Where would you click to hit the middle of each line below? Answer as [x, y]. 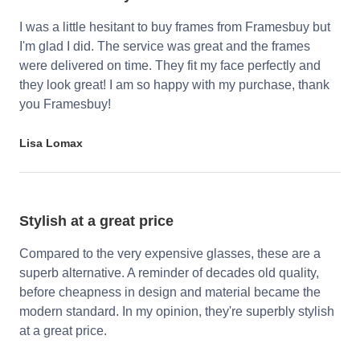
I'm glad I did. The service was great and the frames [165, 47]
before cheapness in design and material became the [170, 292]
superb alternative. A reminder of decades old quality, [169, 273]
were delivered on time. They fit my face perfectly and [170, 66]
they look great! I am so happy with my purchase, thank [174, 85]
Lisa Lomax [51, 143]
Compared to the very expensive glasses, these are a [170, 254]
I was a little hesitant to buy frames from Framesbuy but [175, 27]
